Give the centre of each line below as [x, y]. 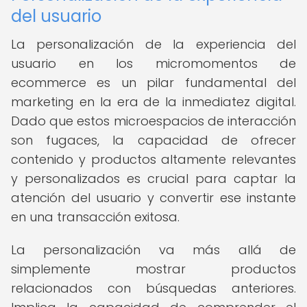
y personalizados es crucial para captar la [153, 179]
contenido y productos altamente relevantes [153, 159]
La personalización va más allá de [153, 250]
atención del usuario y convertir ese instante [153, 198]
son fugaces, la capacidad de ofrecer [153, 140]
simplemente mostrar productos [153, 269]
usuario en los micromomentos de [153, 63]
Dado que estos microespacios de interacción [153, 121]
